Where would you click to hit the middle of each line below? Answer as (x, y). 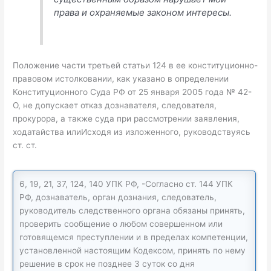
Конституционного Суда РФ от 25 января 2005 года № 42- (132, 92)
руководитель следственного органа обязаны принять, (132, 211)
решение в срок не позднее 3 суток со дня (107, 264)
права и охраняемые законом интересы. (143, 12)
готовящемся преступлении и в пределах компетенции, (134, 237)
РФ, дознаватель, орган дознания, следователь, (118, 198)
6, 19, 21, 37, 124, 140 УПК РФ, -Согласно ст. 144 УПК (126, 184)
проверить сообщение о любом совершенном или (121, 224)
